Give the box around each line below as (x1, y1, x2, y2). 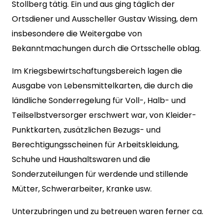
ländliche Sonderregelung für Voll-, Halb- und (12, 95, 186, 106)
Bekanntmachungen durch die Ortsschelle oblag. (12, 43, 201, 54)
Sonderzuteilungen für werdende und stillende (12, 168, 188, 180)
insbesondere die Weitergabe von (12, 28, 142, 39)
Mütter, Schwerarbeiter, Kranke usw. (12, 183, 152, 194)
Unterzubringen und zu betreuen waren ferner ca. (12, 206, 203, 217)
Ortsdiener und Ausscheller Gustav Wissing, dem (12, 13, 197, 25)
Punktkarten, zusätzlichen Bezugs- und (12, 124, 161, 136)
